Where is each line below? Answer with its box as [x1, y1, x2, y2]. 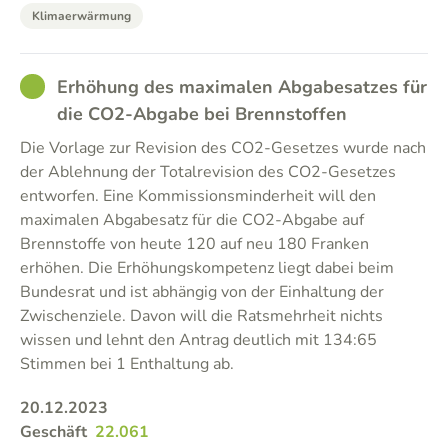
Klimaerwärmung [32, 8, 131, 24]
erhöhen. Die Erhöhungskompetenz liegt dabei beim [20, 257, 394, 279]
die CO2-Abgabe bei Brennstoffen [57, 102, 347, 126]
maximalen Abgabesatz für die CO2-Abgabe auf [20, 209, 364, 231]
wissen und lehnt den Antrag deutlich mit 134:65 [20, 329, 377, 351]
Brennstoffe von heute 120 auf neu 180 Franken [20, 233, 369, 255]
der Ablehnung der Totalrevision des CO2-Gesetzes [20, 161, 396, 183]
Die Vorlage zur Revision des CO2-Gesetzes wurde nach [20, 137, 426, 159]
